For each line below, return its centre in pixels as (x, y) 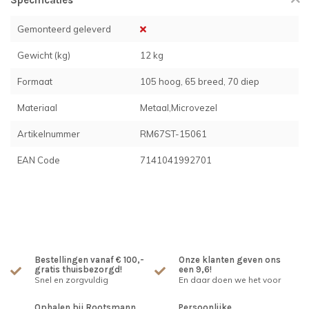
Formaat (35, 81)
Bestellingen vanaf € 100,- (89, 260)
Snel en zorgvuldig (71, 280)
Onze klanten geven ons (230, 260)
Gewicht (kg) (44, 55)
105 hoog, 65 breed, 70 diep (200, 81)
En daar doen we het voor (230, 280)
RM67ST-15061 (174, 134)
